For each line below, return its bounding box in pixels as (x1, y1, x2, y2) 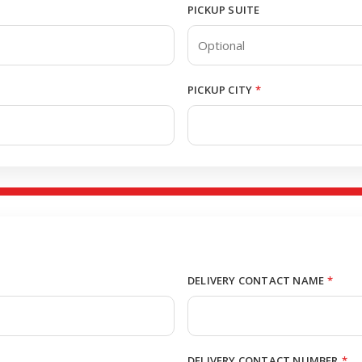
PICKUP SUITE (187, 2, 260, 17)
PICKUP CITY (187, 82, 253, 97)
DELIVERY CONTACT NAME (187, 273, 325, 288)
